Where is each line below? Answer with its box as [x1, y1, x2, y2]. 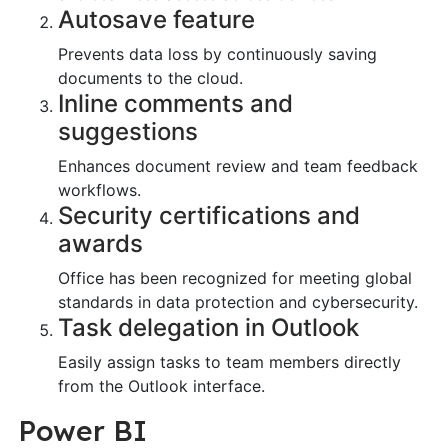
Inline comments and [57, 88, 293, 118]
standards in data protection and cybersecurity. [57, 291, 418, 312]
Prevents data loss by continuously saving [57, 43, 377, 64]
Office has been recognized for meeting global [57, 267, 412, 288]
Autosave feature [57, 4, 255, 34]
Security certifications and [57, 200, 360, 230]
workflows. [57, 179, 141, 200]
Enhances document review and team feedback [57, 155, 418, 176]
